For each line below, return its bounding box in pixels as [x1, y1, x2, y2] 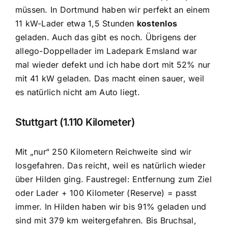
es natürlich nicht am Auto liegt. [15, 87, 140, 97]
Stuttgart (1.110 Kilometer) [15, 116, 135, 129]
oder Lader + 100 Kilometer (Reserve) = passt [15, 188, 197, 198]
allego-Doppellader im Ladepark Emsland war [15, 45, 197, 56]
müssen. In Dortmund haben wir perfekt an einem [15, 4, 210, 15]
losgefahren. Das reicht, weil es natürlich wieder [15, 160, 206, 171]
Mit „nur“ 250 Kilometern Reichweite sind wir [15, 147, 192, 157]
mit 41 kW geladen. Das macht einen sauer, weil [15, 73, 205, 83]
